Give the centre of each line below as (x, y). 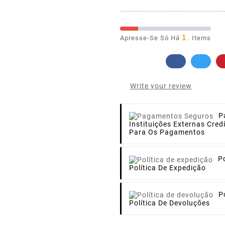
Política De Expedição (167, 167)
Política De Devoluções (170, 203)
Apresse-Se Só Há (150, 38)
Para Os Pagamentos (167, 132)
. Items (198, 38)
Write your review (161, 86)
